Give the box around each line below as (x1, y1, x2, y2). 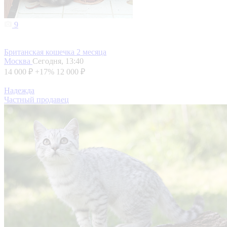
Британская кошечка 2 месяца (4, 48, 106, 57)
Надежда (4, 86, 34, 95)
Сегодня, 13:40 (32, 57, 84, 66)
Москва (4, 57, 32, 66)
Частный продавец (4, 95, 69, 104)
